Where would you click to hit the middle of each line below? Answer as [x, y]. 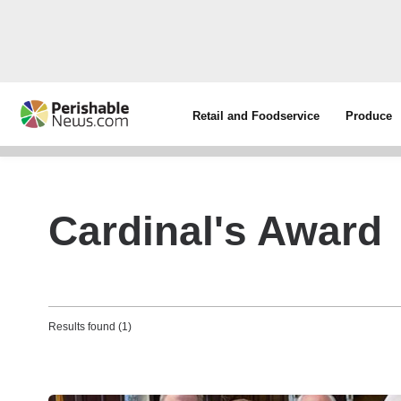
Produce [369, 116]
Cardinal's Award [215, 231]
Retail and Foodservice [256, 116]
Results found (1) [90, 327]
